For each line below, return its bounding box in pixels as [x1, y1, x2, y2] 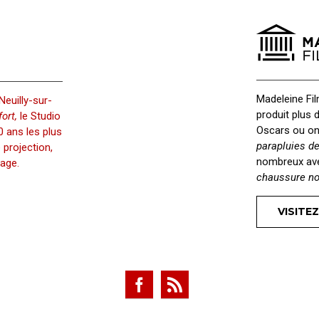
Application [163, 16, 216, 33]
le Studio [17, 110, 61, 122]
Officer [12, 16, 42, 33]
